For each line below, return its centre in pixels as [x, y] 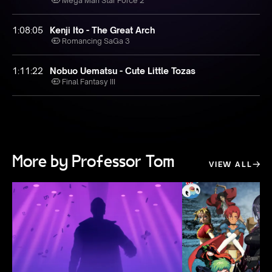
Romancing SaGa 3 [96, 41]
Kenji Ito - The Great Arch [102, 30]
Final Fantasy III [89, 82]
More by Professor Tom [93, 162]
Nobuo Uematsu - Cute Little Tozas [123, 71]
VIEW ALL [231, 164]
